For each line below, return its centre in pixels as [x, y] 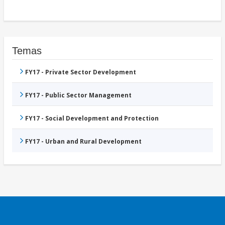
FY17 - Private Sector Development [81, 72]
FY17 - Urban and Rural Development [83, 142]
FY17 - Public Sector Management [78, 95]
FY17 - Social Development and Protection [92, 119]
